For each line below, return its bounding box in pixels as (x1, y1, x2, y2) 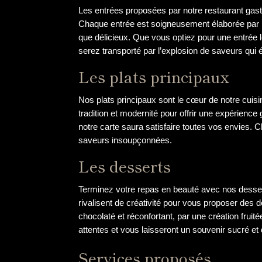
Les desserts (78, 155, 171, 178)
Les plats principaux (78, 65, 230, 88)
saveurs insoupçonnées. (78, 135, 173, 145)
